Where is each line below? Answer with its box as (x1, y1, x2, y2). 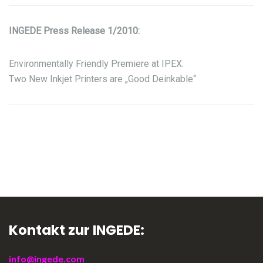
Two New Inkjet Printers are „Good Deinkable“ (9, 73, 196, 85)
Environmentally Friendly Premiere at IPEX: (9, 58, 184, 70)
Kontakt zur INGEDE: (9, 221, 144, 240)
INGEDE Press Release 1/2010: (9, 25, 140, 37)
